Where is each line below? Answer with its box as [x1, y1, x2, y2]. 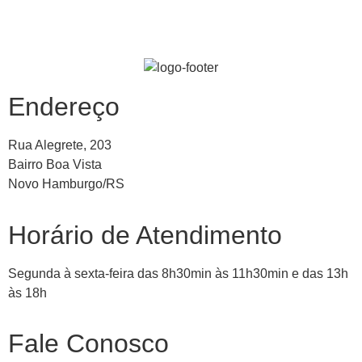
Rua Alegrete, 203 [8, 138, 112, 153]
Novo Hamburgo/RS [8, 177, 124, 192]
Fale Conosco [8, 329, 169, 359]
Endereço [8, 92, 120, 122]
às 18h [8, 285, 47, 300]
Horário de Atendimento [8, 220, 282, 250]
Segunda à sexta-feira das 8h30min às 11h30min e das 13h [8, 266, 348, 280]
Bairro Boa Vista [8, 158, 102, 172]
